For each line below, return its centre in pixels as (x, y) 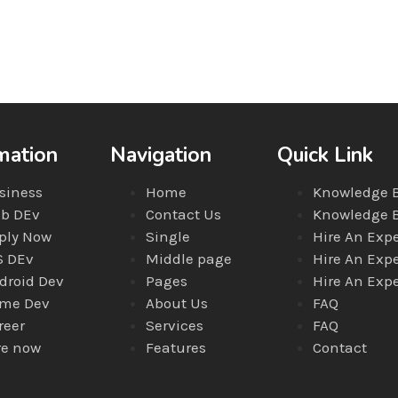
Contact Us (183, 214)
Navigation (160, 155)
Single (167, 236)
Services (174, 325)
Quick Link (326, 155)
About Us (176, 302)
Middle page (188, 258)
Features (175, 347)
